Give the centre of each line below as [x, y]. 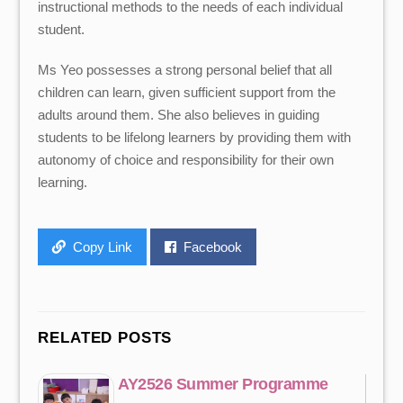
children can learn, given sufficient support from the [187, 92]
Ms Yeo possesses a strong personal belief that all [185, 69]
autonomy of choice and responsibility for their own [186, 159]
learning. [63, 182]
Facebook [213, 247]
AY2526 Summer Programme [223, 384]
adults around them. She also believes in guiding [179, 114]
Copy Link [103, 247]
